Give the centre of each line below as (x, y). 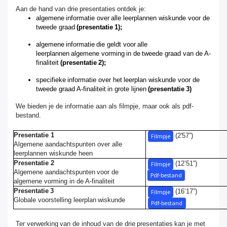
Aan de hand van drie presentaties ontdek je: (82, 9)
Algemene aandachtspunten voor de (66, 172)
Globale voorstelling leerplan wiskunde (70, 200)
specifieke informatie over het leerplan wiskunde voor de (118, 80)
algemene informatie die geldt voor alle (92, 44)
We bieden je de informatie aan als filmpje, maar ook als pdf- (105, 106)
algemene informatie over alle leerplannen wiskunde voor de (123, 18)
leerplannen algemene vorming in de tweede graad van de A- (123, 53)
